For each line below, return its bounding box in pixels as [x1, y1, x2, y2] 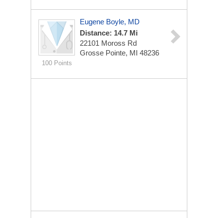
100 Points [41, 59, 72, 67]
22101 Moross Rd [80, 39, 137, 47]
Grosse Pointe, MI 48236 [80, 49, 159, 57]
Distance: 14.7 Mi [80, 29, 138, 37]
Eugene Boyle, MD [80, 18, 140, 26]
